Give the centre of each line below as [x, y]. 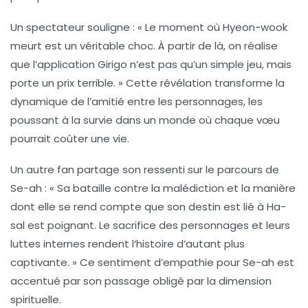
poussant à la [47, 120]
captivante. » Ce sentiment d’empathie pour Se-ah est [152, 262]
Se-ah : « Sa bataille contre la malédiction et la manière [153, 188]
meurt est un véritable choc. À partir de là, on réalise [144, 45]
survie [98, 120]
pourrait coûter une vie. [70, 138]
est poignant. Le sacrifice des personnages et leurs [157, 225]
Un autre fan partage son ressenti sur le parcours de [145, 169]
